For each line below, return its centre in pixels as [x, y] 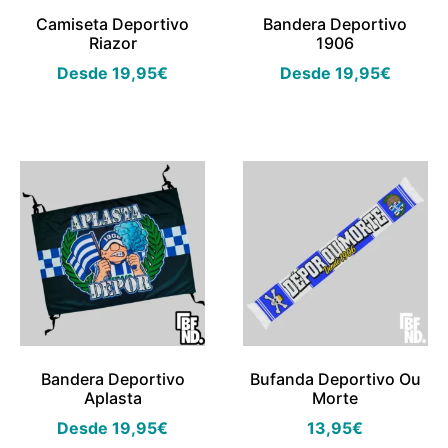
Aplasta [112, 398]
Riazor [112, 43]
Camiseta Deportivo [113, 24]
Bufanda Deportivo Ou [335, 379]
